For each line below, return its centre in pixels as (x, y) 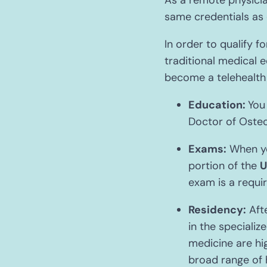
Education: (218, 105)
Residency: (217, 210)
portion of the (224, 166)
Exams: (207, 149)
